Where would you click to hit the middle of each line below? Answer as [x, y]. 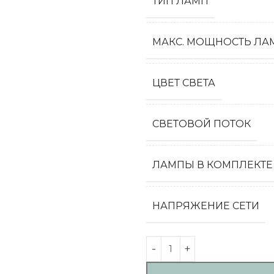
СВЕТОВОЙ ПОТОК [202, 124]
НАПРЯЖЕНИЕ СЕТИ [206, 206]
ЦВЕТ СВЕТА [184, 83]
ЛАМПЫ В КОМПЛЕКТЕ [213, 165]
